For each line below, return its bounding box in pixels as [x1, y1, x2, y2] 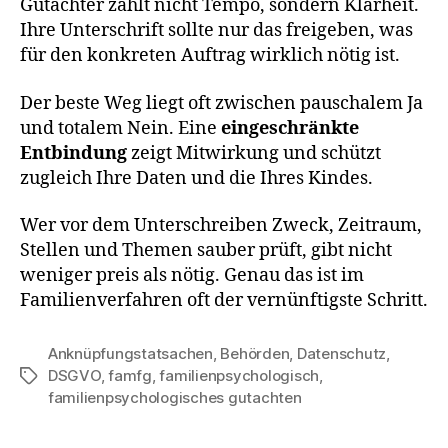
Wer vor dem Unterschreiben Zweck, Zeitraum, [20, 214, 422, 238]
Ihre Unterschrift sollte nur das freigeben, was [20, 19, 413, 43]
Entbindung [20, 141, 127, 165]
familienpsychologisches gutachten [48, 388, 302, 408]
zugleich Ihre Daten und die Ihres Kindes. [20, 166, 373, 190]
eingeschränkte [221, 116, 359, 140]
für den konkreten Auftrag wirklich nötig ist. [20, 44, 400, 68]
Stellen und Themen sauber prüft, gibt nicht [20, 239, 392, 263]
